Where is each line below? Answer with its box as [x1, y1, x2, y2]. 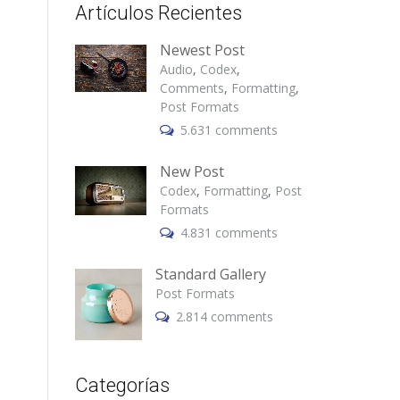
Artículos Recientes [74, 2, 242, 24]
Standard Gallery [154, 264, 266, 284]
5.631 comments [179, 121, 278, 138]
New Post [159, 162, 224, 181]
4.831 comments [179, 224, 278, 241]
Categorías [74, 373, 170, 396]
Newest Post [159, 40, 245, 60]
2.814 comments [175, 308, 273, 325]
